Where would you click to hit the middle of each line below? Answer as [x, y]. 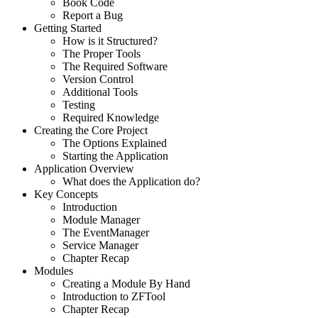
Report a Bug [93, 15]
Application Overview [84, 168]
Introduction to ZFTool [114, 296]
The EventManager [106, 232]
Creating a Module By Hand [126, 283]
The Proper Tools [102, 53]
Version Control [98, 79]
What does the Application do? [131, 181]
